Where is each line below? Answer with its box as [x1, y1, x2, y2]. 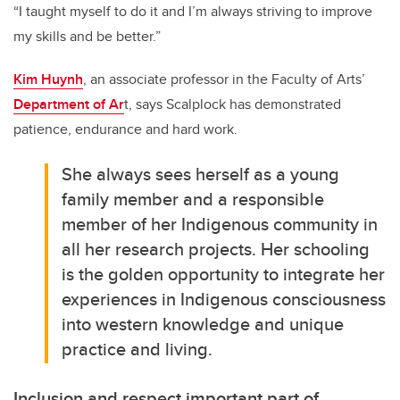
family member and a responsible [62, 186, 325, 212]
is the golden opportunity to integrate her [62, 261, 386, 287]
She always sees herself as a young [62, 161, 340, 187]
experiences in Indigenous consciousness [62, 286, 387, 312]
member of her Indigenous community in [62, 211, 379, 237]
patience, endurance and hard [13, 119, 204, 140]
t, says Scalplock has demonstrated [124, 94, 341, 115]
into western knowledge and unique [62, 311, 345, 337]
